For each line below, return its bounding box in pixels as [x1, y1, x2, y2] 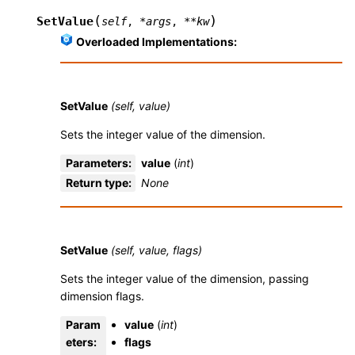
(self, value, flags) [111, 243, 202, 258]
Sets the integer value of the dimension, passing [60, 272, 309, 286]
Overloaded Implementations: [76, 35, 237, 49]
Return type [66, 176, 128, 190]
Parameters [66, 156, 128, 170]
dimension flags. [60, 289, 144, 303]
